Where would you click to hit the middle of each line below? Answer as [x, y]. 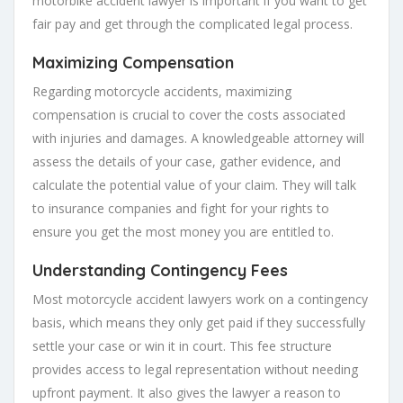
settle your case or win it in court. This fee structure [182, 345]
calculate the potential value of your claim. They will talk [194, 184]
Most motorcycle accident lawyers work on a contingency [200, 299]
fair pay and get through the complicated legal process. [193, 23]
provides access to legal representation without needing [195, 369]
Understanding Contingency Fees [160, 270]
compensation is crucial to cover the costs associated [189, 114]
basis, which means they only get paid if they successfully [199, 322]
